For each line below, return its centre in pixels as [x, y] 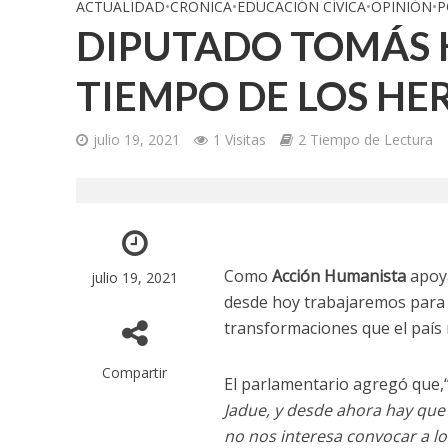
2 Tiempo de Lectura [365, 139]
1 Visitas [239, 139]
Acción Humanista [339, 276]
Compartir [135, 372]
